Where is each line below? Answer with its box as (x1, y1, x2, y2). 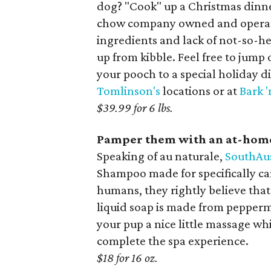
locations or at (160, 83, 240, 98)
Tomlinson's (97, 83, 160, 98)
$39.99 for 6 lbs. (97, 100, 173, 115)
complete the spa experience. (97, 233, 249, 248)
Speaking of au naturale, (97, 149, 225, 163)
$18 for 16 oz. (97, 250, 158, 265)
